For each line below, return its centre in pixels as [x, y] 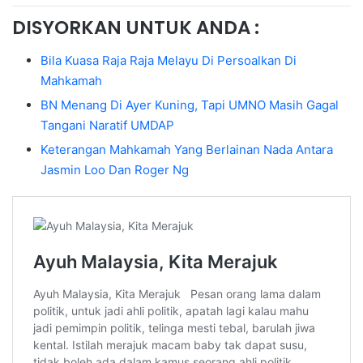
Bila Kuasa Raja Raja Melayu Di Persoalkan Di [169, 60]
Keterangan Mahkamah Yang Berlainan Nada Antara [187, 149]
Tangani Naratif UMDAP [107, 125]
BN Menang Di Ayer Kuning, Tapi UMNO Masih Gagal [190, 105]
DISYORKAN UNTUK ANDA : [136, 28]
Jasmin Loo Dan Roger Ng [115, 169]
